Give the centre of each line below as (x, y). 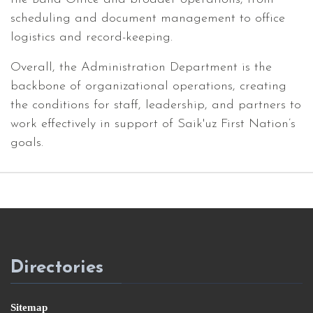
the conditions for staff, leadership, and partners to (156, 105)
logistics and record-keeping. (92, 37)
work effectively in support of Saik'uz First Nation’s (153, 124)
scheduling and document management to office (148, 19)
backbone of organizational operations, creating (148, 86)
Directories (57, 268)
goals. (27, 143)
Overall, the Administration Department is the (141, 67)
